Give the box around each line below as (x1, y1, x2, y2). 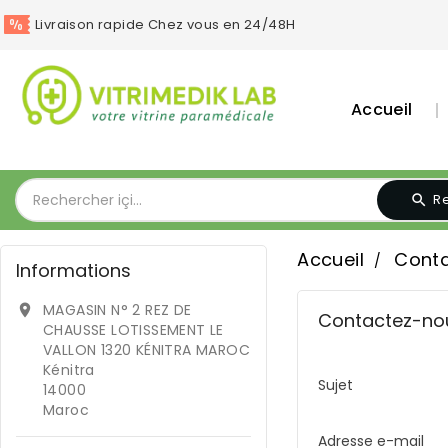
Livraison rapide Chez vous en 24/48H (35, 15, 296, 34)
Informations (16, 258, 131, 283)
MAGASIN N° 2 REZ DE (43, 300, 192, 320)
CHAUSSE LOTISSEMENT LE (43, 320, 224, 340)
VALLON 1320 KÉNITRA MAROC (43, 340, 250, 360)
